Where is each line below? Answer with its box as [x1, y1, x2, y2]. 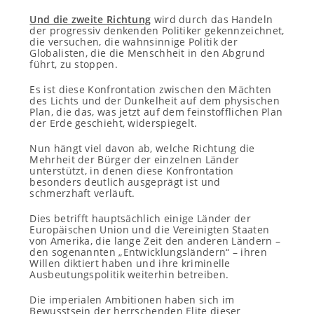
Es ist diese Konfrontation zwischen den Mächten [29, 83, 272, 96]
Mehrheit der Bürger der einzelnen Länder [29, 153, 240, 166]
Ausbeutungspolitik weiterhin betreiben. [29, 268, 229, 281]
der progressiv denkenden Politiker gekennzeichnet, [29, 24, 285, 37]
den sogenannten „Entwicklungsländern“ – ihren [29, 245, 267, 259]
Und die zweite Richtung [29, 13, 151, 26]
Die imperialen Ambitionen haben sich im [29, 293, 235, 306]
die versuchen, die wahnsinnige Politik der [29, 35, 238, 48]
